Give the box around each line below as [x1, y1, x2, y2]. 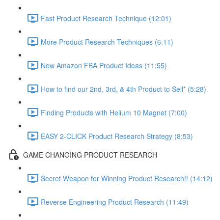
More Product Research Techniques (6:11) [41, 36, 173, 47]
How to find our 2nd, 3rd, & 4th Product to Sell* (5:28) [41, 83, 206, 94]
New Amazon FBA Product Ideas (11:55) [41, 60, 167, 70]
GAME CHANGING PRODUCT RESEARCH [23, 149, 157, 160]
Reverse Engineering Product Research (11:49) [41, 196, 189, 207]
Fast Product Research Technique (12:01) [41, 13, 171, 23]
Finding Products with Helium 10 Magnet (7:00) [41, 107, 187, 117]
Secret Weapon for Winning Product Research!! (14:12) [41, 173, 213, 183]
